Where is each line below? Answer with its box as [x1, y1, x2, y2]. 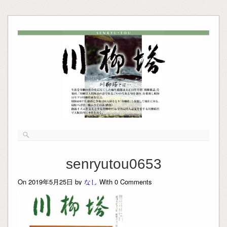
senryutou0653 [65, 156, 162, 172]
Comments [118, 176, 152, 186]
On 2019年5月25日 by [17, 176, 84, 186]
